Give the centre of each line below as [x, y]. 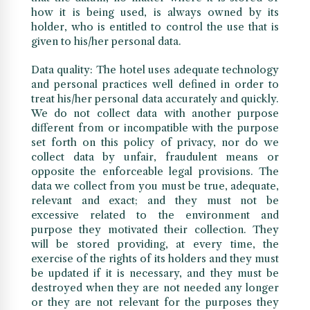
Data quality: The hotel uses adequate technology [155, 70]
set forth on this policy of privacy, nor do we [155, 143]
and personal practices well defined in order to [155, 84]
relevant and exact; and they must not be [155, 201]
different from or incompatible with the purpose [155, 128]
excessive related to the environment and [155, 215]
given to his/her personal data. [106, 42]
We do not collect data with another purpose [155, 113]
